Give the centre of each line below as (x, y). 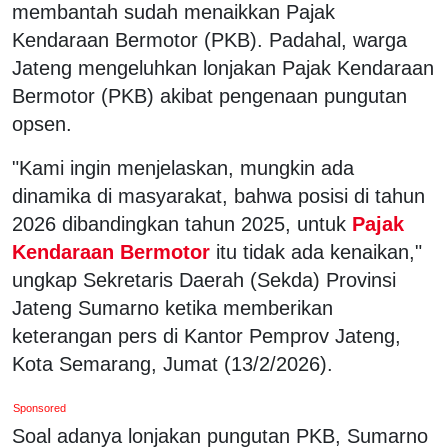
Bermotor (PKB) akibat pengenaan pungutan (209, 95)
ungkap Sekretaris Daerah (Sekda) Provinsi (204, 279)
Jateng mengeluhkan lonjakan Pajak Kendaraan (223, 67)
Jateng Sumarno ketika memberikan (172, 307)
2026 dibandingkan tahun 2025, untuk (179, 223)
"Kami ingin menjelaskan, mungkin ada (183, 167)
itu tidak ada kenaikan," (319, 251)
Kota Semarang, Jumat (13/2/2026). (175, 363)
